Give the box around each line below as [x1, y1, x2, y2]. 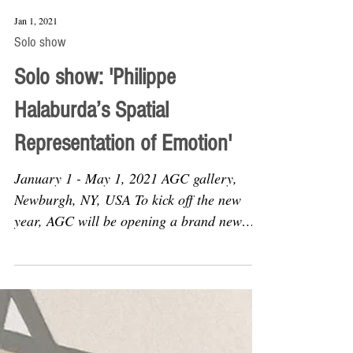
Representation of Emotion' [14, 288, 232, 314]
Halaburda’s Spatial [14, 255, 169, 281]
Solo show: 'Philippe [14, 221, 176, 248]
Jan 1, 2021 [14, 172, 58, 184]
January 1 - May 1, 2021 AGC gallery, [14, 326, 237, 345]
